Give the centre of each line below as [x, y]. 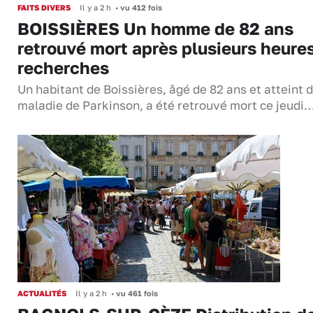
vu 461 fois [136, 293]
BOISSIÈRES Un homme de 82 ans [155, 28]
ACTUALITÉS [42, 293]
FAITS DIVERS [44, 7]
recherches [63, 67]
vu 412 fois [140, 7]
